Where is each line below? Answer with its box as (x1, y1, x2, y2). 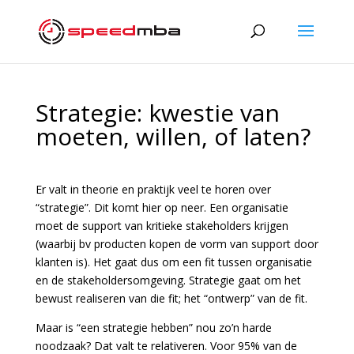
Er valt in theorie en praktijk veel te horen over (35, 182, 271, 197)
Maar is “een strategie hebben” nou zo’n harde (35, 320, 272, 335)
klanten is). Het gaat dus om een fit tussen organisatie (35, 254, 312, 269)
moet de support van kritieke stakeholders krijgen (35, 218, 288, 233)
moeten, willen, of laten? (35, 120, 311, 153)
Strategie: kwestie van (35, 96, 280, 129)
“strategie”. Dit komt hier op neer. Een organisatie (35, 200, 288, 215)
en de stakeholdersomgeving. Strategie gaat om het (35, 273, 301, 288)
